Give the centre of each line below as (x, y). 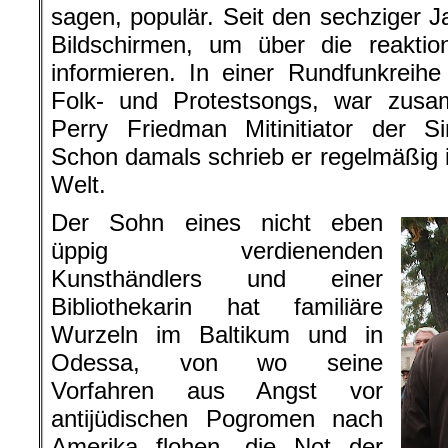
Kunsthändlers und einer (217, 278)
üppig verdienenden (217, 250)
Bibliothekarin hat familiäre (217, 306)
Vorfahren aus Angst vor (217, 390)
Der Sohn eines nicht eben (217, 222)
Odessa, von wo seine (217, 362)
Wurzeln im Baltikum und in (217, 334)
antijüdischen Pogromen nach (217, 418)
